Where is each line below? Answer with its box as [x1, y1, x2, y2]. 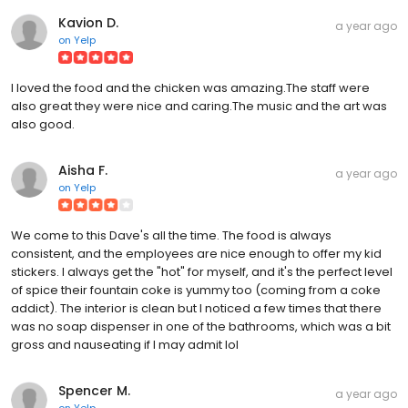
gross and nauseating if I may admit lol [11, 335, 239, 353]
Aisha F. [58, 160, 107, 179]
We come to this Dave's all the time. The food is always [11, 226, 331, 244]
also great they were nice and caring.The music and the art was [11, 97, 387, 115]
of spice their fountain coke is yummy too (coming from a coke [11, 280, 381, 299]
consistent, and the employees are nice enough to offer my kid [11, 244, 382, 262]
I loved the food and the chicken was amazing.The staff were [11, 78, 370, 97]
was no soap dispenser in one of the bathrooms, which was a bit [11, 317, 391, 335]
